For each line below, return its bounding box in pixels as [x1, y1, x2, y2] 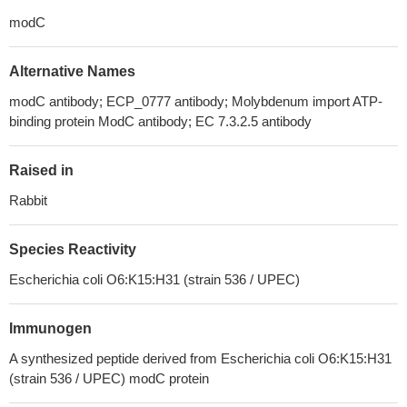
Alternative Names [9, 64, 135, 79]
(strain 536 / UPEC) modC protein [9, 371, 209, 386]
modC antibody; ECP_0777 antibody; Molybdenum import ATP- [9, 94, 382, 109]
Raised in [9, 163, 74, 178]
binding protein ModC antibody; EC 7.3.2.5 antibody [9, 114, 312, 129]
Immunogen [9, 321, 92, 336]
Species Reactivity [9, 242, 136, 257]
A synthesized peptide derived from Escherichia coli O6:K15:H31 [9, 351, 392, 366]
